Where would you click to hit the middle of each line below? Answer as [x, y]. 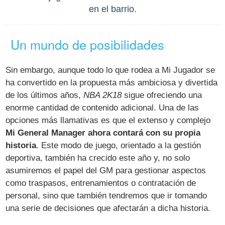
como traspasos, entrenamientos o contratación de [101, 183]
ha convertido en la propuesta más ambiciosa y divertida [112, 82]
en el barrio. [113, 9]
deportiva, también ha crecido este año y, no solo [98, 158]
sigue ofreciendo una [162, 95]
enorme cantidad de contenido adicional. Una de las [102, 107]
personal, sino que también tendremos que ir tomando [106, 195]
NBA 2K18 [103, 95]
